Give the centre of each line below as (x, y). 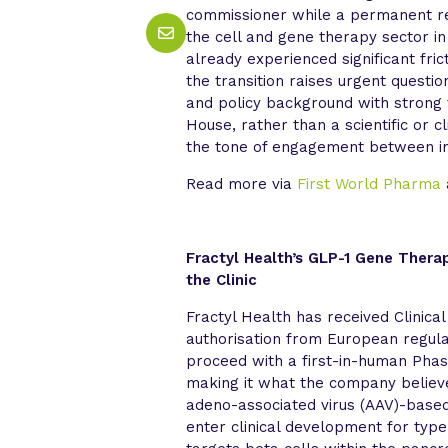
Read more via (242, 183)
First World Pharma (369, 183)
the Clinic (222, 279)
